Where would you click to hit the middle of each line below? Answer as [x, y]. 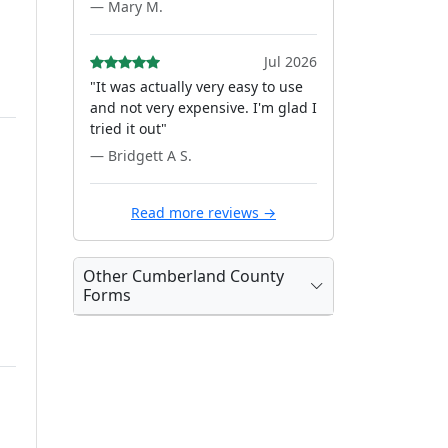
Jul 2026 [290, 61]
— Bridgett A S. [141, 155]
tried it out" [128, 128]
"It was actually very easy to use [196, 86]
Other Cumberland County [183, 276]
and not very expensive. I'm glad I [203, 107]
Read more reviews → [203, 212]
